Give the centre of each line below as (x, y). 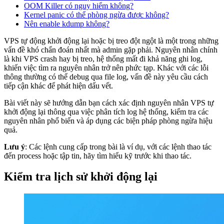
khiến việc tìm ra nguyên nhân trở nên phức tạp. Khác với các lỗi (106, 67)
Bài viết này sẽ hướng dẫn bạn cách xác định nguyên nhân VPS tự (109, 102)
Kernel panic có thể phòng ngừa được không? (96, 14)
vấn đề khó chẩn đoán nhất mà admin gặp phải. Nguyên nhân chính (111, 49)
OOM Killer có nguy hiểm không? (79, 5)
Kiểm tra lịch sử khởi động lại (81, 177)
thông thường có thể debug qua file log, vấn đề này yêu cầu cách (106, 76)
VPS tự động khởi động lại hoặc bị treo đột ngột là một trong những (111, 40)
